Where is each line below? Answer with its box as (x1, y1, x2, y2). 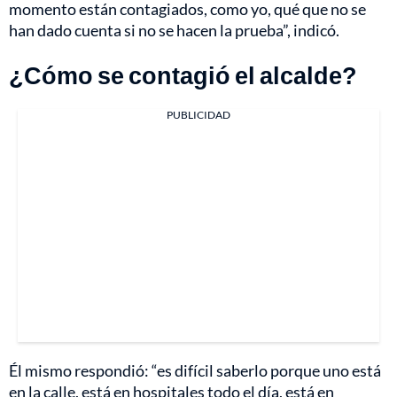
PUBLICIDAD (167, 107, 230, 121)
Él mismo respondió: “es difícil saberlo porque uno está (9, 360, 381, 380)
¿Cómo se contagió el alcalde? (9, 59, 357, 90)
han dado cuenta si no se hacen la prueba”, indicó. (9, 19, 339, 40)
